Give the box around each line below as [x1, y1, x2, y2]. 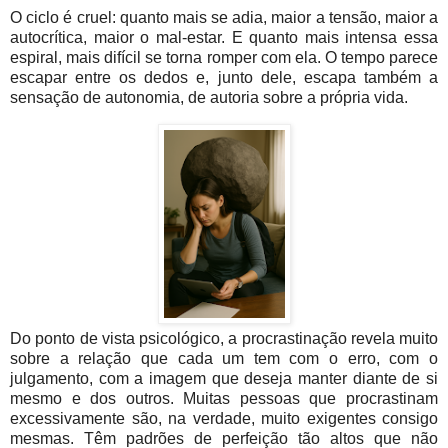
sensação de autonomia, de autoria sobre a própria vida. [10, 88, 408, 106]
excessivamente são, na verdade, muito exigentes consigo [10, 409, 438, 427]
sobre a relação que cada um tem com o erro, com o [10, 349, 438, 367]
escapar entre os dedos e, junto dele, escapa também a [10, 68, 438, 86]
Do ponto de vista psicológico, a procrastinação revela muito [10, 329, 438, 347]
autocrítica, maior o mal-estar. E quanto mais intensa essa [10, 28, 438, 46]
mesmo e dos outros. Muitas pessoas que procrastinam [10, 389, 438, 407]
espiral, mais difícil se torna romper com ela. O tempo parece [10, 48, 438, 66]
